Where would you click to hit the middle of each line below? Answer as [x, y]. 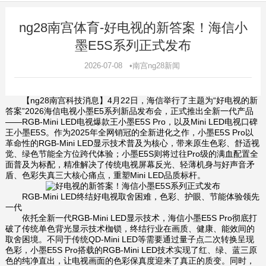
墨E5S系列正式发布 [133, 45]
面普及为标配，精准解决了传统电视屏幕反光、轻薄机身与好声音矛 [130, 164]
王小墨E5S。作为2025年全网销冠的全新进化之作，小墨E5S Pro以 [129, 132]
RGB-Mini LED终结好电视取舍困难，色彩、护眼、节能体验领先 [132, 197]
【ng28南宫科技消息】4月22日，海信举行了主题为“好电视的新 [131, 100]
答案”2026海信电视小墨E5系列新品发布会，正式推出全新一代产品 [129, 111]
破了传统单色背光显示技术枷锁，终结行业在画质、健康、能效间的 [130, 229]
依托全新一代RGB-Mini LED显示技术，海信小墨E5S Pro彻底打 [131, 218]
